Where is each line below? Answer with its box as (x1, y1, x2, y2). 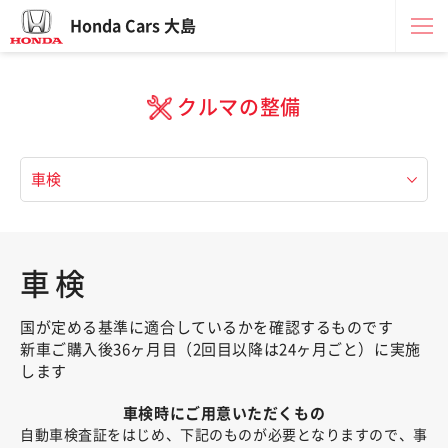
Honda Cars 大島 (70, 18, 196, 34)
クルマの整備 (177, 97, 301, 117)
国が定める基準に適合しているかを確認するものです (20, 320, 394, 335)
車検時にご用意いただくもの (122, 406, 326, 421)
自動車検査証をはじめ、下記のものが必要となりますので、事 (20, 428, 428, 442)
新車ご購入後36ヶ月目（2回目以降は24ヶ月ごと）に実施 (20, 342, 421, 357)
